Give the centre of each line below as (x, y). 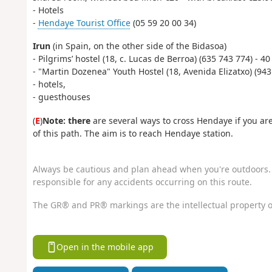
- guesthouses (61, 97)
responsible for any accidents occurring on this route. (142, 182)
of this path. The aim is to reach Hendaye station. (133, 133)
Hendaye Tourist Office (84, 22)
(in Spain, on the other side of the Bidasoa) (138, 46)
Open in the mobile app (105, 247)
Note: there (66, 120)
